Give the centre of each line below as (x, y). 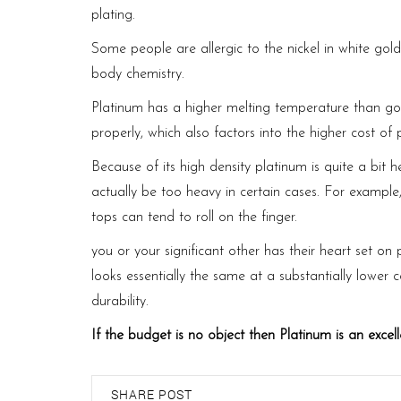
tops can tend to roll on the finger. (194, 217)
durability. (120, 301)
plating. (113, 15)
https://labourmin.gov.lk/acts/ (236, 301)
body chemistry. (138, 74)
